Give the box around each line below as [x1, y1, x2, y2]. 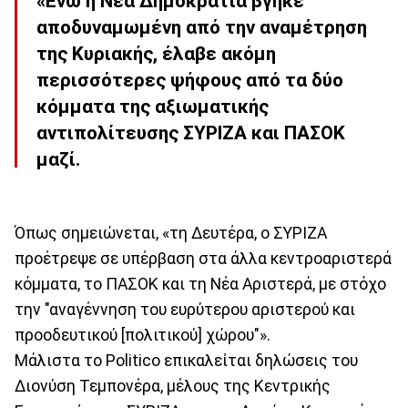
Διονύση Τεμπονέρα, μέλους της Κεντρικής [15, 376, 331, 395]
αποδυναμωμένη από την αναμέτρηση [36, 16, 367, 39]
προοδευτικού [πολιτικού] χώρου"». [15, 325, 270, 344]
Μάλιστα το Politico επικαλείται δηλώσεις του [15, 351, 358, 370]
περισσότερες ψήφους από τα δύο [36, 69, 343, 92]
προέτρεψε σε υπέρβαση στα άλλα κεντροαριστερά [15, 249, 392, 268]
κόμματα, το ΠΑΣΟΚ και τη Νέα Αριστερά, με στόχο [15, 274, 386, 293]
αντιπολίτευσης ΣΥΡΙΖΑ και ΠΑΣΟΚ [36, 122, 345, 145]
